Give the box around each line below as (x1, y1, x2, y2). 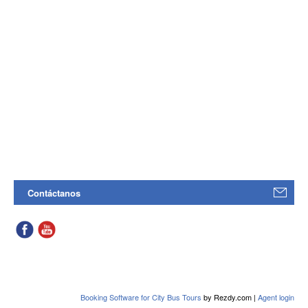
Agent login (258, 291, 294, 302)
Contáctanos (27, 186, 81, 199)
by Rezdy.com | (203, 291, 258, 302)
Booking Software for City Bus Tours (80, 291, 203, 302)
